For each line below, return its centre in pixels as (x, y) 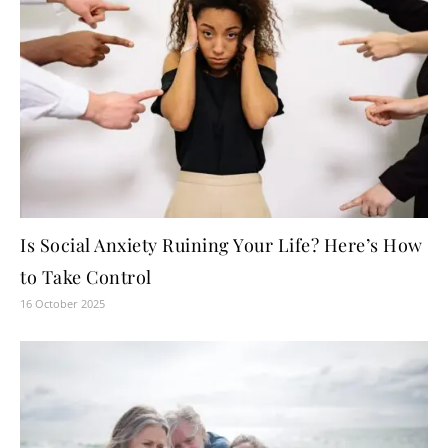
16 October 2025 (62, 304)
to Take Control (86, 277)
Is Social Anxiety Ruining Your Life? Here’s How (221, 245)
